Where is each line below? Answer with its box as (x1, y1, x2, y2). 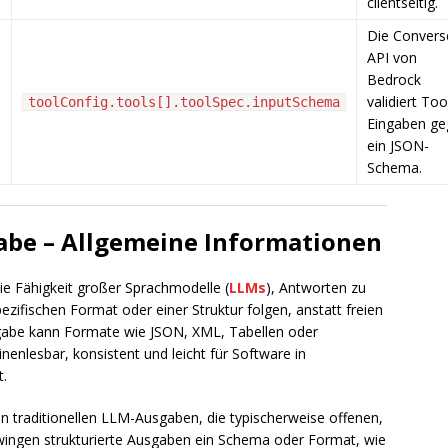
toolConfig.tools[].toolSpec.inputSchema (28, 94, 340, 110)
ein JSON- (367, 136, 429, 155)
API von (367, 48, 417, 67)
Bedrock (367, 70, 421, 89)
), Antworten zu (266, 278, 366, 297)
